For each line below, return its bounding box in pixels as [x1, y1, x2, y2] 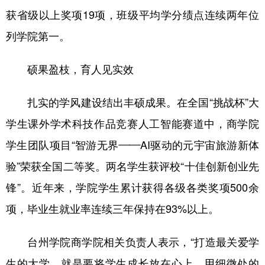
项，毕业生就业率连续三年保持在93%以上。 [6, 203, 219, 215]
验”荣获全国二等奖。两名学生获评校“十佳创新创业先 [6, 161, 259, 172]
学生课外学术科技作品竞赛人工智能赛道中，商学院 [6, 118, 259, 130]
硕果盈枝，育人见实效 [6, 64, 134, 75]
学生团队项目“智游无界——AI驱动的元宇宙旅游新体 [6, 140, 259, 151]
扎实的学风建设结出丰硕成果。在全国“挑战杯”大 [6, 97, 259, 108]
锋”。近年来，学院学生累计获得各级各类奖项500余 [6, 182, 259, 193]
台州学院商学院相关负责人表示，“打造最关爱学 [6, 237, 259, 248]
